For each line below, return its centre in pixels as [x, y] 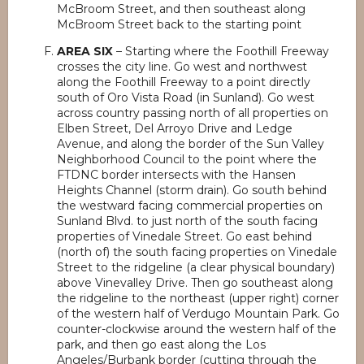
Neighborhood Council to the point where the [187, 159]
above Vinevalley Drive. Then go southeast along [195, 283]
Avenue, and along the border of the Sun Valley [191, 144]
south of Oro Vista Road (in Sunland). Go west [186, 97]
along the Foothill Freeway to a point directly [184, 82]
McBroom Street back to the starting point [179, 24]
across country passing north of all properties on [193, 113]
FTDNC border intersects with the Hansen [176, 175]
